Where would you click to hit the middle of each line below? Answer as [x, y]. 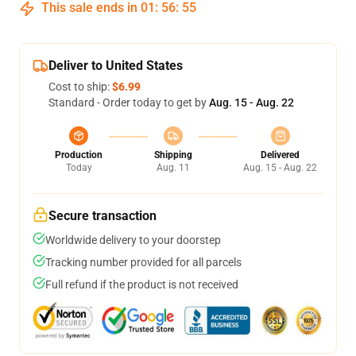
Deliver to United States [116, 66]
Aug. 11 [173, 168]
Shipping [173, 155]
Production [79, 155]
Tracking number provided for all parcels [143, 262]
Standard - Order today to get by [129, 103]
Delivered [280, 155]
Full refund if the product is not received [142, 284]
